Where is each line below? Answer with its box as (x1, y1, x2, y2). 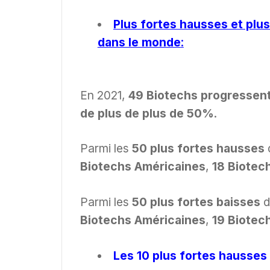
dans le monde (97, 34, 181, 49)
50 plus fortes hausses (132, 141, 265, 156)
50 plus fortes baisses (132, 195, 260, 210)
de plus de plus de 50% (80, 105, 214, 121)
